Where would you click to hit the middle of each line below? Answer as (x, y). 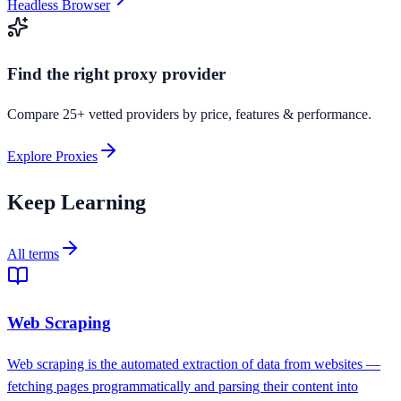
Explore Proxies (52, 157)
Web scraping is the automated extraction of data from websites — (194, 363)
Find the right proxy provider (116, 73)
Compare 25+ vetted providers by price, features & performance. (189, 115)
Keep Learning (77, 203)
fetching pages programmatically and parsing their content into (183, 386)
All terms (33, 254)
